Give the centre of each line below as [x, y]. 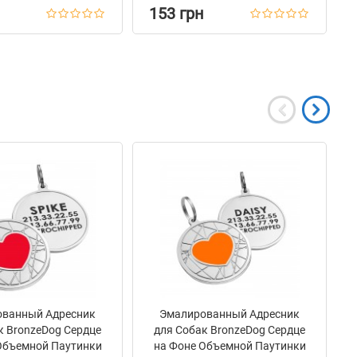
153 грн [177, 14]
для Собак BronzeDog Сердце [229, 330]
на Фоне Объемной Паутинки [229, 346]
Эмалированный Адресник [229, 314]
